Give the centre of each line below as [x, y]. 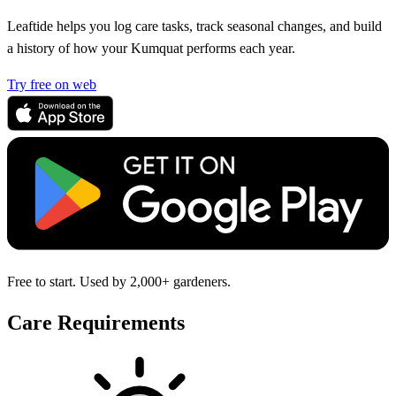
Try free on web [52, 85]
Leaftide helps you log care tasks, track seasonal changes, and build [194, 27]
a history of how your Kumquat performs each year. [151, 49]
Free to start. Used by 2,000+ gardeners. [119, 282]
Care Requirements [96, 323]
